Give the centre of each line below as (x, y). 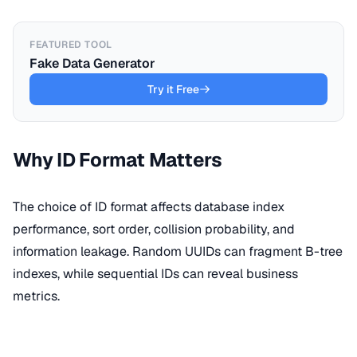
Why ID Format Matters (118, 160)
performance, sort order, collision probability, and (154, 229)
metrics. (36, 296)
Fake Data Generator (92, 63)
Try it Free (173, 89)
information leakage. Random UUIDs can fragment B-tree (178, 251)
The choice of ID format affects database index (149, 207)
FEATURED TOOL (71, 45)
